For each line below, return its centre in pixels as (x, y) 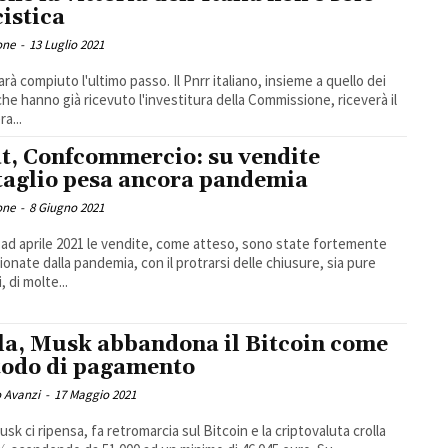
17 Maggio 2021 (95, 395)
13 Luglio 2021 (67, 44)
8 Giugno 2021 (67, 208)
